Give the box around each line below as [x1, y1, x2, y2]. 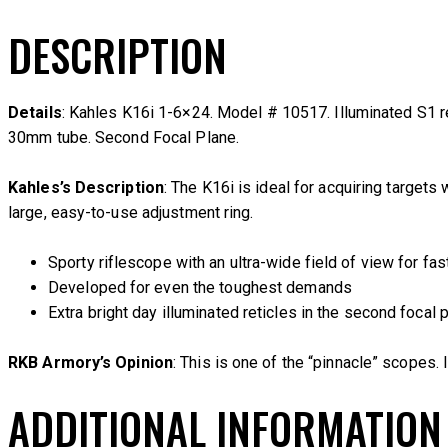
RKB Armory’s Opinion [8, 353, 173, 373]
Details [8, 102, 62, 122]
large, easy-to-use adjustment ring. [8, 202, 254, 222]
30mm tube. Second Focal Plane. [8, 127, 240, 147]
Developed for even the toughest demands [48, 278, 352, 297]
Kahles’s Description [8, 177, 164, 197]
